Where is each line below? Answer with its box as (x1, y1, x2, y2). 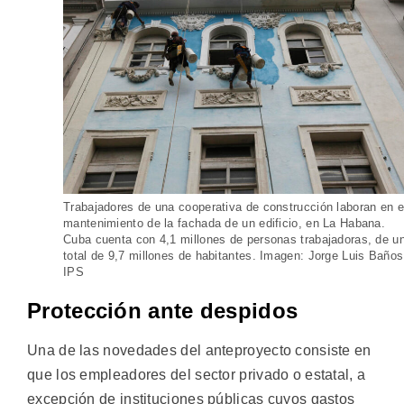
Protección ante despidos (27, 298, 298, 324)
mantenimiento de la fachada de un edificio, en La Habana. (63, 216, 386, 231)
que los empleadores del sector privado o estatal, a (27, 367, 366, 383)
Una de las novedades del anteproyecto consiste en (27, 343, 372, 359)
